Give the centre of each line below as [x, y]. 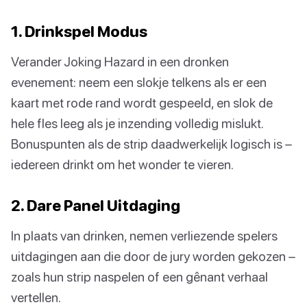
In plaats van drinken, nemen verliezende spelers [144, 236]
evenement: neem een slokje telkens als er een [139, 82]
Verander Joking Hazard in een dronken [120, 62]
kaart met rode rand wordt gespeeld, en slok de [142, 103]
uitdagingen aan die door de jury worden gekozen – [153, 256]
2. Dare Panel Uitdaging [96, 206]
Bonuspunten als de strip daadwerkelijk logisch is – [151, 144]
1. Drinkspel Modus [79, 32]
